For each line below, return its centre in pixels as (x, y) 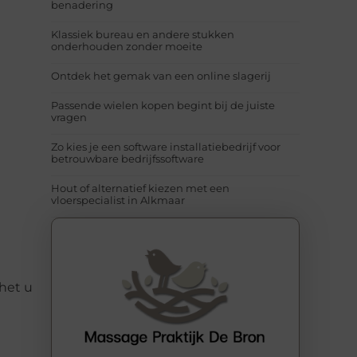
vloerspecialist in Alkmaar (118, 200)
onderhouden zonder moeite (127, 47)
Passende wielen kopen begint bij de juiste (163, 106)
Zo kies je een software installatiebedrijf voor (166, 147)
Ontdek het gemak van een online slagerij (161, 76)
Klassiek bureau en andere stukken (143, 35)
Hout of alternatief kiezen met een (140, 188)
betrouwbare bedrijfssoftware (127, 159)
